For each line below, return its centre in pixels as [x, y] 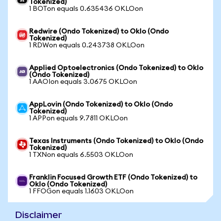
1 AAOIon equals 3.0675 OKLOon [83, 82]
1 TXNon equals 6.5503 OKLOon [81, 155]
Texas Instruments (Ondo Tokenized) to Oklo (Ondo [116, 141]
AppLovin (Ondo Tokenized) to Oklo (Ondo [101, 105]
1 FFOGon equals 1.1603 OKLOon [81, 191]
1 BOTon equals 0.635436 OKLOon [86, 9]
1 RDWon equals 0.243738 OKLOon [87, 45]
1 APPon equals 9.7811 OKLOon [78, 118]
